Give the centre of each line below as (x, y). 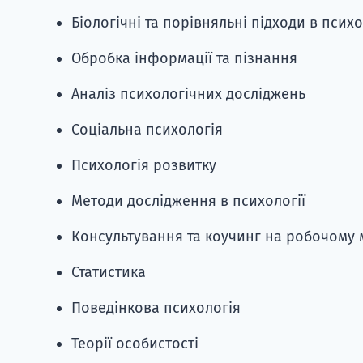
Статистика (109, 272)
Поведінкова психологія (156, 307)
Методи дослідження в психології (188, 201)
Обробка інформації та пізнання (184, 58)
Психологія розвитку (144, 165)
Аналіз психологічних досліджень (188, 94)
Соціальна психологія (147, 129)
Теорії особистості (135, 343)
